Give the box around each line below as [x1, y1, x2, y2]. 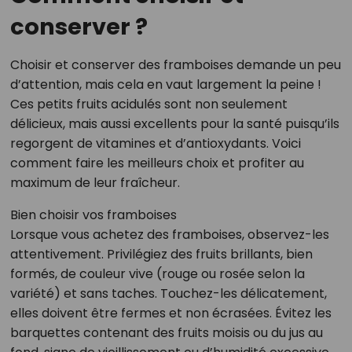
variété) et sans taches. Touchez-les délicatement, [9, 284, 327, 302]
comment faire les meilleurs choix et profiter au [9, 153, 304, 172]
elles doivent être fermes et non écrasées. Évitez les [9, 303, 332, 322]
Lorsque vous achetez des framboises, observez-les [9, 225, 329, 244]
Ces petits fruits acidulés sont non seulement [9, 94, 288, 113]
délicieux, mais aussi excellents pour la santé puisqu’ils [9, 114, 339, 133]
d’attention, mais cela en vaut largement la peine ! [9, 75, 321, 93]
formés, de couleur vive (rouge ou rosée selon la [9, 264, 305, 283]
